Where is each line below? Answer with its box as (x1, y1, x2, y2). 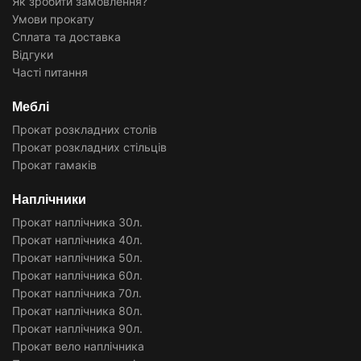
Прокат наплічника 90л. (12, 321, 143, 335)
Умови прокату (12, 11, 94, 26)
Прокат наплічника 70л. (12, 285, 142, 300)
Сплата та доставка (12, 29, 121, 44)
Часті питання (12, 64, 88, 79)
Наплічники (12, 192, 86, 206)
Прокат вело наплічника (12, 338, 144, 353)
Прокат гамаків (12, 157, 97, 172)
